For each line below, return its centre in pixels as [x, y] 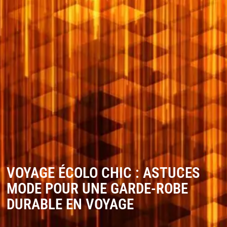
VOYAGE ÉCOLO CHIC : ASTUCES [103, 173]
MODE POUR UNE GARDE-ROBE [97, 188]
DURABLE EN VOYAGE [70, 204]
